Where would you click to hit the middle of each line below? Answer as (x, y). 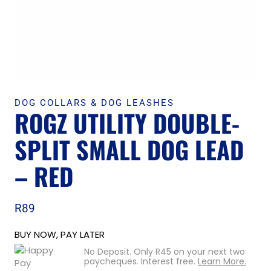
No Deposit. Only (120, 251)
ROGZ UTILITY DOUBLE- (127, 123)
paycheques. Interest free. (141, 261)
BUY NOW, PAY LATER (60, 234)
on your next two (208, 251)
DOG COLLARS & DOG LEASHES (94, 103)
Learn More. (222, 261)
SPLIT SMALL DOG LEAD (129, 149)
